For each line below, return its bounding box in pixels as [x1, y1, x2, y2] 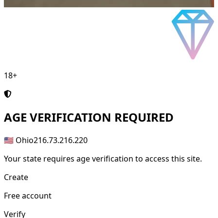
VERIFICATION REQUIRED [27, 109, 174, 126]
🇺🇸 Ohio [4, 135, 34, 146]
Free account [4, 190, 52, 201]
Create [4, 172, 28, 183]
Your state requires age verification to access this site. [4, 153, 202, 164]
